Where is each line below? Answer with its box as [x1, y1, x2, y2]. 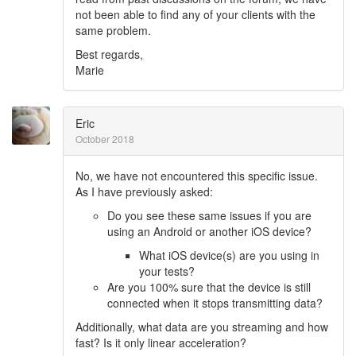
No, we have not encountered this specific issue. [75, 168, 318, 184]
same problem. [75, 22, 151, 38]
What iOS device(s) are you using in [139, 247, 319, 263]
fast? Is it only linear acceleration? [75, 335, 246, 350]
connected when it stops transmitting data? [107, 295, 323, 311]
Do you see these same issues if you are [107, 207, 311, 223]
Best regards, [75, 46, 143, 62]
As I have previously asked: [75, 184, 213, 199]
